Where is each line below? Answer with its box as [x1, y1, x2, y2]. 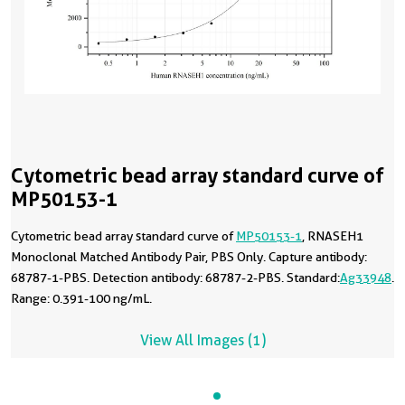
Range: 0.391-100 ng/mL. [11, 291, 152, 306]
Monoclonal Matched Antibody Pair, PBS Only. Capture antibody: [11, 250, 367, 264]
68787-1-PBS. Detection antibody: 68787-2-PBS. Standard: [11, 270, 340, 285]
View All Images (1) [139, 332, 266, 349]
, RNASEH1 [302, 229, 363, 243]
